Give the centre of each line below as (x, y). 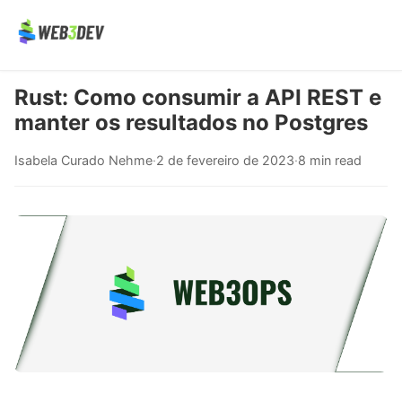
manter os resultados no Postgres (191, 122)
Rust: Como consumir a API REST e (198, 97)
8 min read (330, 160)
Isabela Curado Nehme (83, 160)
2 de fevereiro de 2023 (225, 160)
